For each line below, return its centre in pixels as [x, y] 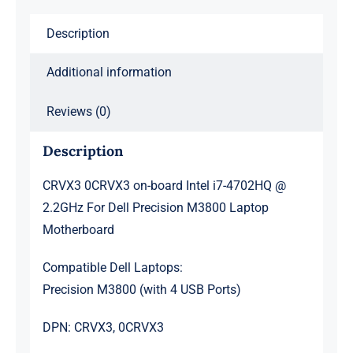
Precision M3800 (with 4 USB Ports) [141, 290]
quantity [198, 144]
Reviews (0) [78, 111]
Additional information [109, 72]
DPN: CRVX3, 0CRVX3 [103, 328]
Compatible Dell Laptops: [112, 268]
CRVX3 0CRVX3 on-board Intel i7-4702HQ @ [164, 186]
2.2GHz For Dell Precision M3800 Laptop [155, 208]
